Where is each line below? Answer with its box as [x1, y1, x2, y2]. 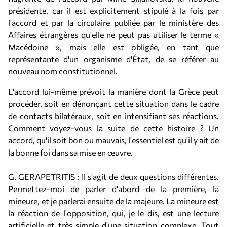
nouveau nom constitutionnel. [8, 66, 118, 76]
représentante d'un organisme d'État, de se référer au [8, 54, 219, 64]
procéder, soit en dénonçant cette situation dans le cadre [8, 99, 219, 108]
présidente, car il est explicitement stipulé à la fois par [8, 6, 219, 15]
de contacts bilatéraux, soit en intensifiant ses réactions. [8, 111, 219, 121]
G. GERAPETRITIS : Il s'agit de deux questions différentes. [8, 172, 219, 181]
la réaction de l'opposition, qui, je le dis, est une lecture [8, 208, 219, 218]
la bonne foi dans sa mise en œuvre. [8, 147, 133, 157]
